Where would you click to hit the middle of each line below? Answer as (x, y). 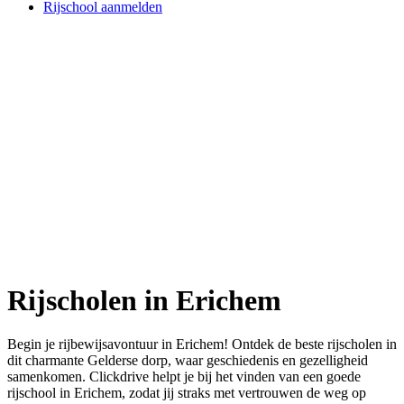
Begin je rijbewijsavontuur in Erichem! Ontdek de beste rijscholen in (202, 344)
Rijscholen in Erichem (144, 300)
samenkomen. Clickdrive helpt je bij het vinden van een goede (184, 377)
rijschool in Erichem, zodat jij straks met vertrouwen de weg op (187, 393)
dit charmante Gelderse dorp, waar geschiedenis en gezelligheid (188, 361)
